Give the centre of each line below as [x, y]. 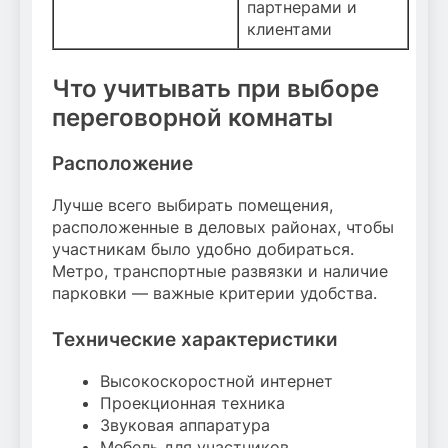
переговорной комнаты [192, 118]
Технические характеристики [195, 339]
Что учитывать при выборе [215, 89]
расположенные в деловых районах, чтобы [223, 226]
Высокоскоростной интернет [216, 380]
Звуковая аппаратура [185, 424]
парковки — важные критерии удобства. [214, 292]
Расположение [122, 164]
